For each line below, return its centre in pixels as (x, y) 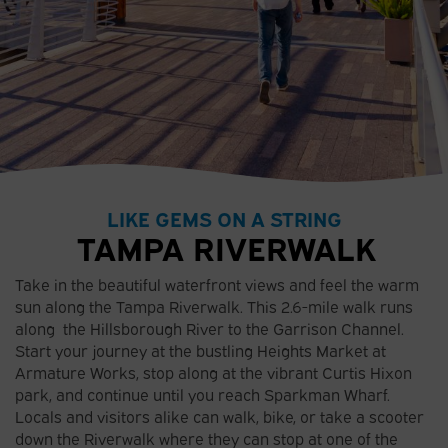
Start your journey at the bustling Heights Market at (200, 350)
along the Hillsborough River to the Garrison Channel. (209, 328)
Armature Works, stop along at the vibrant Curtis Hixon (213, 372)
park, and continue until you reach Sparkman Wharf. (202, 394)
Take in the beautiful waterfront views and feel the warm (217, 284)
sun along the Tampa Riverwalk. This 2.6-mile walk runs (214, 306)
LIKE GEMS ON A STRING (224, 217)
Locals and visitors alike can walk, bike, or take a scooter (219, 416)
